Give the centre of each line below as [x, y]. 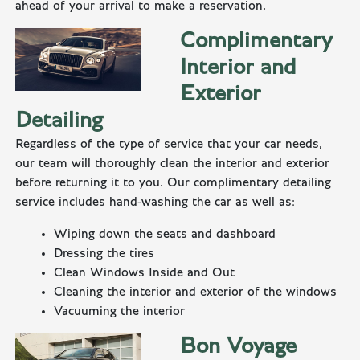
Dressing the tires [104, 254]
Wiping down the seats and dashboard [165, 234]
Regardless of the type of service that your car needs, [169, 144]
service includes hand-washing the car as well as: [155, 202]
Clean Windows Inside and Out [145, 273]
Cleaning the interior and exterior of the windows [196, 292]
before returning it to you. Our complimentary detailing [174, 183]
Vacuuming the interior [120, 311]
